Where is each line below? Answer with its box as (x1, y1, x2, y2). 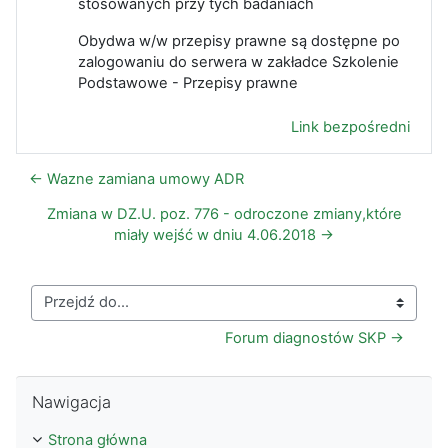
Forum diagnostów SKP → (225, 328, 404, 347)
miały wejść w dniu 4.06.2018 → (114, 225, 334, 244)
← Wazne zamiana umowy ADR (29, 169, 244, 188)
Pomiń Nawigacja (15, 375, 132, 394)
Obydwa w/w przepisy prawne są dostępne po (78, 31, 400, 50)
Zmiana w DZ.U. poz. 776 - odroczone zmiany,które (46, 204, 402, 223)
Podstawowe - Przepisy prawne (78, 73, 298, 92)
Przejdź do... (30, 302, 115, 321)
